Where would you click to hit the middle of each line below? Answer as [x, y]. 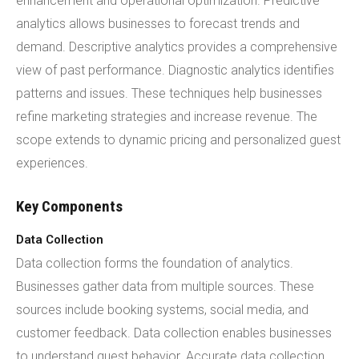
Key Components [69, 206]
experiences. [52, 163]
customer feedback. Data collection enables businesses [174, 333]
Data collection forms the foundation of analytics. [155, 263]
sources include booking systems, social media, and [162, 310]
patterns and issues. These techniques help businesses [169, 93]
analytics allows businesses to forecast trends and [158, 24]
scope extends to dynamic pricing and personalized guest [178, 140]
